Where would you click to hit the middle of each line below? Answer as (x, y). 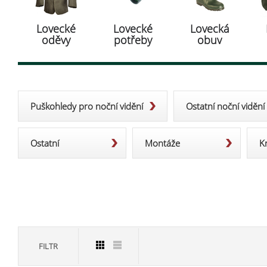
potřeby (133, 40)
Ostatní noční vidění (225, 106)
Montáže (162, 143)
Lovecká (209, 29)
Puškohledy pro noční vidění (87, 106)
